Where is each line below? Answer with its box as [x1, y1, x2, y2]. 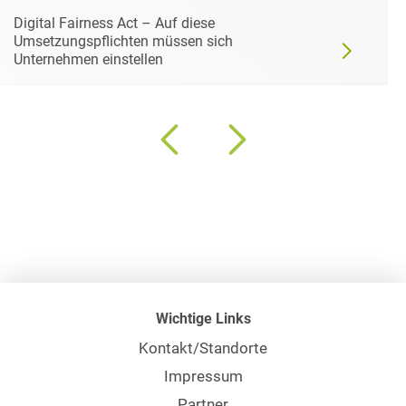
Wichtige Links [155, 309, 251, 327]
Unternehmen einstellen [14, 50, 163, 68]
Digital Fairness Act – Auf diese [14, 14, 215, 32]
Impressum [163, 367, 243, 385]
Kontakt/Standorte [139, 339, 267, 357]
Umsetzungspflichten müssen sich [14, 32, 233, 50]
